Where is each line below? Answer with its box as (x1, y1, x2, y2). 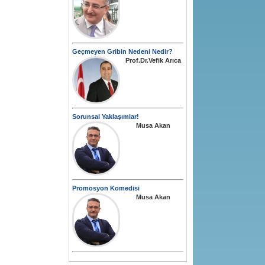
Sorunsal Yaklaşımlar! (72, 113, 139, 121)
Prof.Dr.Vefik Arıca (125, 57, 181, 64)
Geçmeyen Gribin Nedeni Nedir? (72, 48, 173, 56)
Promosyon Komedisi (72, 185, 140, 192)
